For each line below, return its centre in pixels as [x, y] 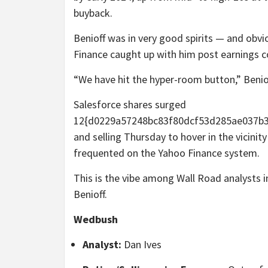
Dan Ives [141, 245]
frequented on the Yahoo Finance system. [167, 153]
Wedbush [96, 220]
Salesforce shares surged [130, 105]
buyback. [93, 13]
